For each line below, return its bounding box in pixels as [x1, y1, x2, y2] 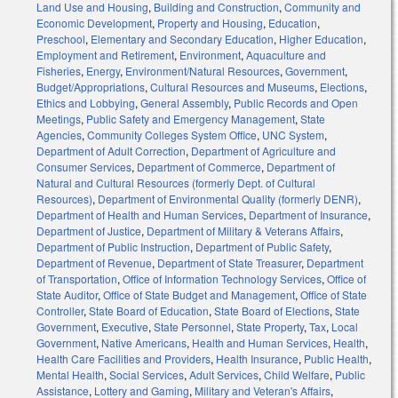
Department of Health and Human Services [36, 207, 243, 223]
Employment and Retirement [36, 47, 174, 63]
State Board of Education [89, 303, 209, 319]
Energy [86, 63, 120, 79]
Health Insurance [216, 351, 298, 367]
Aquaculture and [246, 47, 326, 63]
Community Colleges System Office [87, 127, 257, 143]
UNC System [262, 127, 324, 143]
